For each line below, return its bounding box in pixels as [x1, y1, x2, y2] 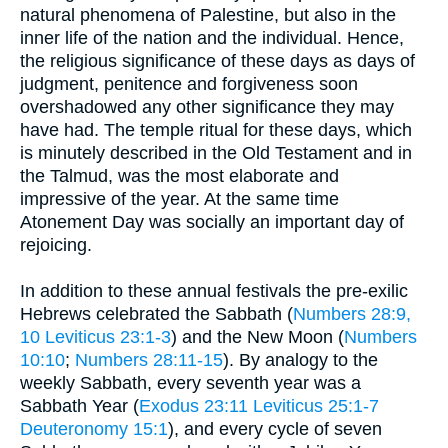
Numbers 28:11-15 [75, 349, 223, 370]
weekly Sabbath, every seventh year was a [20, 372, 361, 393]
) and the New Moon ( [171, 326, 344, 347]
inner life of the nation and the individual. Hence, [20, 27, 404, 48]
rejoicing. [20, 234, 92, 255]
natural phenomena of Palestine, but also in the [20, 4, 396, 25]
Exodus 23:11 [139, 395, 248, 416]
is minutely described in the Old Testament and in [20, 142, 412, 163]
